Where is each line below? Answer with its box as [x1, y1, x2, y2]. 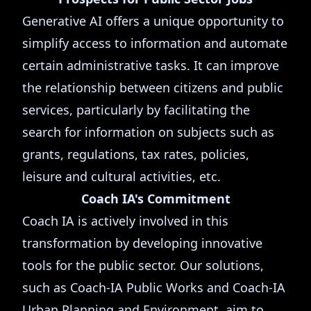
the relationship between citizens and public [22, 79, 283, 96]
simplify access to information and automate [22, 35, 287, 51]
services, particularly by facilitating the [22, 101, 250, 118]
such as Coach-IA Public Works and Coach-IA [22, 279, 285, 296]
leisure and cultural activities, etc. [22, 168, 221, 185]
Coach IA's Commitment [81, 190, 230, 207]
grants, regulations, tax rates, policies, [22, 146, 249, 162]
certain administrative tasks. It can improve [22, 57, 279, 74]
